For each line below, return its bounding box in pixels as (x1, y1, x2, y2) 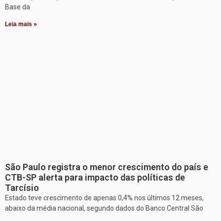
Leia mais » (5, 21, 37, 28)
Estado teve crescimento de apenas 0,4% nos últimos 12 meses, (5, 194, 204, 202)
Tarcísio (5, 183, 39, 193)
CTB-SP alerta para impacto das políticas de (5, 172, 185, 183)
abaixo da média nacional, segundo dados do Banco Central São (5, 204, 203, 213)
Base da (5, 3, 30, 11)
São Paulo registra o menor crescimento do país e (5, 162, 208, 173)
